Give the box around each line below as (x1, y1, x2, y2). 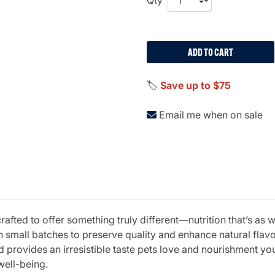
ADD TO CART (187, 45, 233, 58)
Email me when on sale (159, 108, 263, 121)
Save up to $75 (160, 79, 231, 91)
